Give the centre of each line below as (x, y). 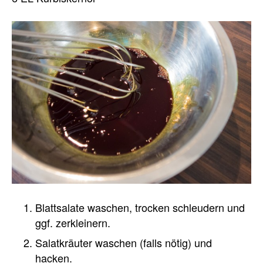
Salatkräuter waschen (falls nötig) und (124, 243)
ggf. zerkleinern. (73, 223)
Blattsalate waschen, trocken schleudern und (140, 208)
